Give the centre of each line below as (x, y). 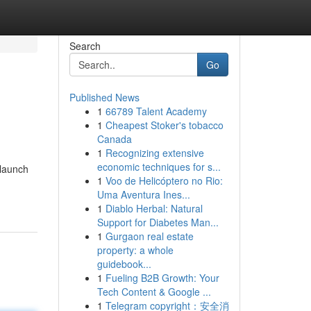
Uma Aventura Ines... (143, 194)
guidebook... (124, 264)
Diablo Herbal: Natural (154, 208)
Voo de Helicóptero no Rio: (164, 180)
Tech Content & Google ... (154, 292)
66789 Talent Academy (156, 111)
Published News (104, 97)
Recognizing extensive (154, 153)
